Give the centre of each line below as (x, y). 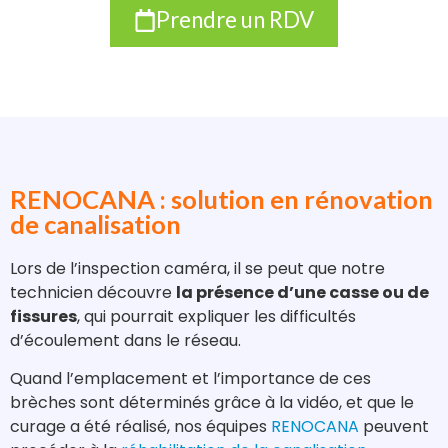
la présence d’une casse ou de (302, 292)
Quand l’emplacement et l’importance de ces (190, 378)
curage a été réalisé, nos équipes (140, 426)
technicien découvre (93, 292)
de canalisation (95, 223)
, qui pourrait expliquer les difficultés (216, 316)
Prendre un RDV (235, 20)
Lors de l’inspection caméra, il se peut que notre (197, 268)
